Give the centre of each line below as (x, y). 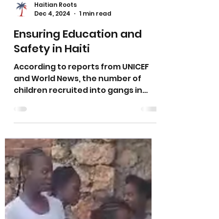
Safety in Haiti (52, 142)
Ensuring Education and (78, 128)
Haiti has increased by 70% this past (87, 196)
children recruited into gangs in (78, 184)
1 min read (95, 107)
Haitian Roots (55, 98)
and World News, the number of (77, 172)
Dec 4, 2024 (52, 107)
